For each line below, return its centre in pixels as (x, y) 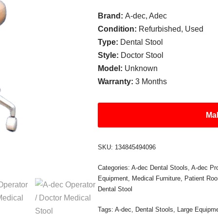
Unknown (141, 68)
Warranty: (117, 82)
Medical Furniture (156, 178)
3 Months (151, 82)
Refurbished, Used (171, 29)
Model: (111, 68)
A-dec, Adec (146, 16)
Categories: (115, 168)
